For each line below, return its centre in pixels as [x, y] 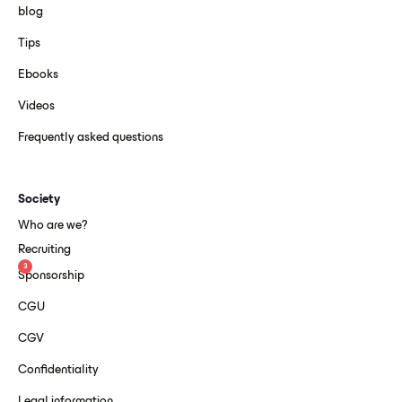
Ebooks [38, 75]
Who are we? [52, 226]
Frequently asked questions [91, 138]
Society [39, 200]
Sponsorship [51, 276]
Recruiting [44, 250]
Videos [36, 107]
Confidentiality [58, 371]
